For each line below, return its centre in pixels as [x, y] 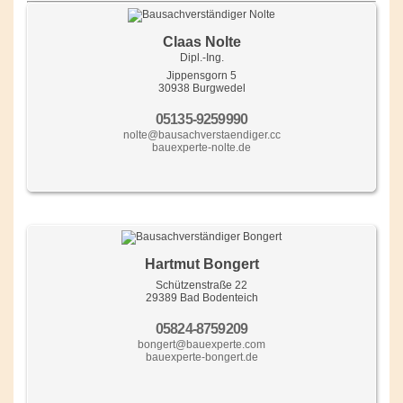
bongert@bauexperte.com [201, 344]
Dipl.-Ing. [201, 57]
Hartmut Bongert [201, 264]
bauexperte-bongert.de [201, 357]
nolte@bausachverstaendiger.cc [201, 134]
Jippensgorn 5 [201, 75]
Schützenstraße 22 [201, 285]
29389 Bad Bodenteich [201, 297]
